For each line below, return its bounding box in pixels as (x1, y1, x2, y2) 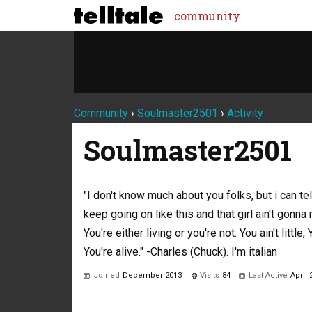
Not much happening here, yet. (84, 292, 229, 306)
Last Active (249, 270, 288, 280)
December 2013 (123, 270, 182, 280)
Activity (227, 107, 263, 120)
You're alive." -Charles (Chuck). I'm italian (84, 244, 277, 258)
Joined (93, 270, 120, 280)
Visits (200, 270, 219, 280)
